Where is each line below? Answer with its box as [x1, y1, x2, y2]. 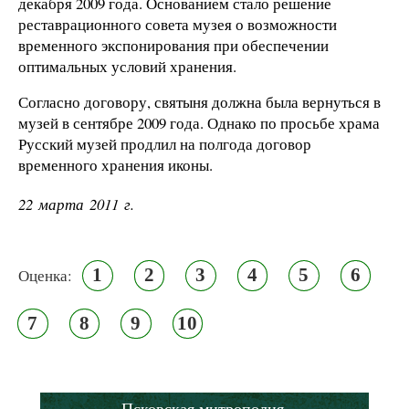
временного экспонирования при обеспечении [18, 34, 329, 56]
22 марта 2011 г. [18, 194, 134, 215]
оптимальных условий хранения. [18, 55, 236, 77]
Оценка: [18, 265, 72, 287]
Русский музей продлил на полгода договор [18, 133, 311, 155]
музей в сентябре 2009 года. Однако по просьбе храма [18, 112, 380, 134]
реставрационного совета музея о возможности [18, 13, 337, 35]
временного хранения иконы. [18, 154, 213, 176]
